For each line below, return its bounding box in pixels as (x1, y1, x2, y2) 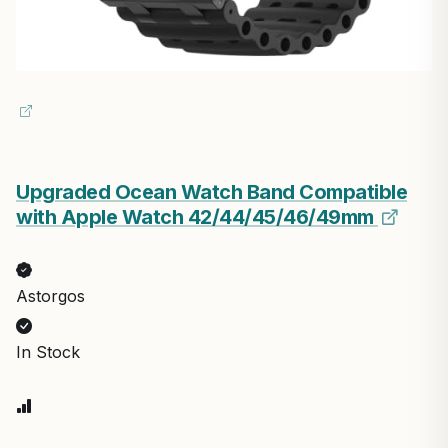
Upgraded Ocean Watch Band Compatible (16, 179, 407, 204)
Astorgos (16, 285, 85, 306)
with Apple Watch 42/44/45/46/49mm (16, 204, 378, 229)
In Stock (16, 341, 80, 362)
